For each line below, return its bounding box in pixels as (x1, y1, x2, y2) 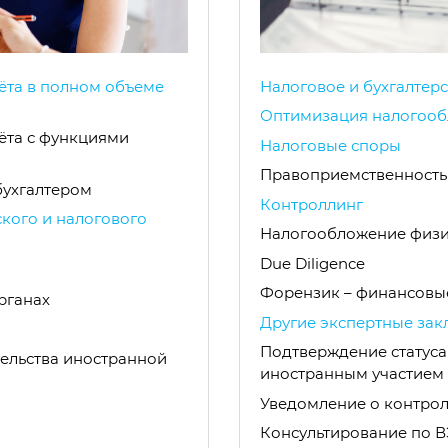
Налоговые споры (260, 135, 401, 155)
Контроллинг (260, 194, 363, 214)
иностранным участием (260, 364, 444, 384)
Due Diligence (260, 253, 365, 273)
